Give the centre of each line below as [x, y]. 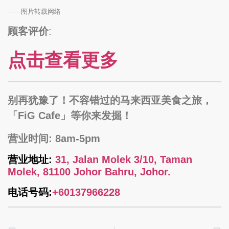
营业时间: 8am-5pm [54, 138]
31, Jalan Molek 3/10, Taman [124, 159]
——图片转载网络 [34, 12]
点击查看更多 [63, 60]
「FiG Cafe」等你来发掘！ [70, 116]
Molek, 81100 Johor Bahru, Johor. [89, 171]
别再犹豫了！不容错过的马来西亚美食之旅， [110, 100]
